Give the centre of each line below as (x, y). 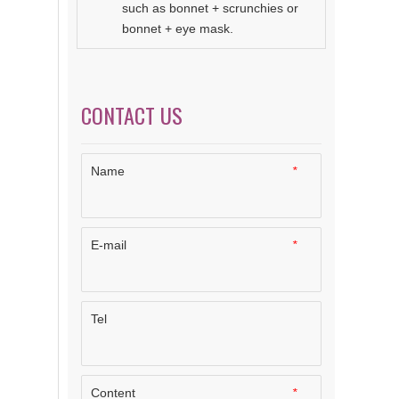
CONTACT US (132, 114)
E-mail (109, 244)
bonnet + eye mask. (178, 28)
